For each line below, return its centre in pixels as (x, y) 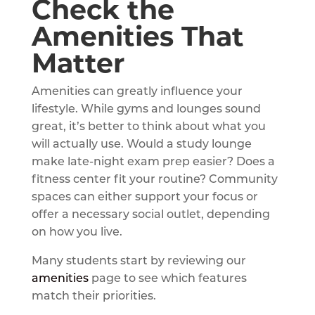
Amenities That (137, 36)
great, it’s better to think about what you (148, 127)
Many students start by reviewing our (139, 261)
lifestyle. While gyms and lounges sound (146, 109)
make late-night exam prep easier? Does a (153, 162)
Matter (78, 63)
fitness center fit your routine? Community (154, 180)
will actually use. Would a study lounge (141, 144)
